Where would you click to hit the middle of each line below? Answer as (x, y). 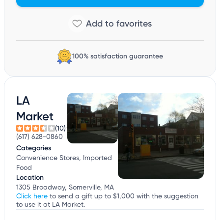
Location (30, 178)
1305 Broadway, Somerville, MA (65, 188)
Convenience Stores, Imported (64, 158)
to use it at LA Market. (51, 205)
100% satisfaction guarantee (117, 56)
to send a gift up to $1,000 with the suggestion (123, 197)
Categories (34, 148)
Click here (32, 197)
